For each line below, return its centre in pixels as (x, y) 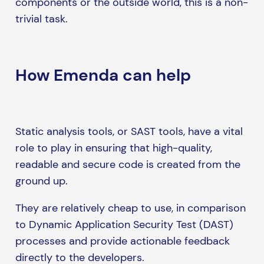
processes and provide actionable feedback (122, 241)
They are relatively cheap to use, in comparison (130, 208)
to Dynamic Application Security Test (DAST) (124, 224)
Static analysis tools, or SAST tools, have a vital (129, 131)
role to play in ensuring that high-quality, (113, 148)
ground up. (41, 181)
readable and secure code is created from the (128, 164)
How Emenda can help (103, 75)
